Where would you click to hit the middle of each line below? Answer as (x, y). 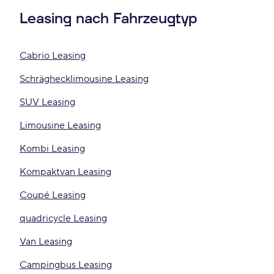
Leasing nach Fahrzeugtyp (108, 19)
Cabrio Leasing (53, 56)
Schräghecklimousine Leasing (84, 79)
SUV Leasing (47, 102)
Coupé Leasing (53, 195)
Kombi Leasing (52, 149)
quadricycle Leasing (63, 218)
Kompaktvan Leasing (65, 172)
